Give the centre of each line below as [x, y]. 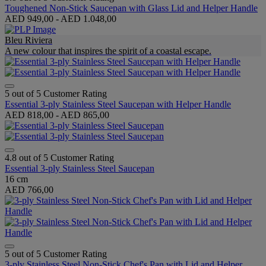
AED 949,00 [30, 18]
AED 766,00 [29, 189]
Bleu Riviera [28, 40]
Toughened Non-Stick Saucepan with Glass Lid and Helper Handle [131, 8]
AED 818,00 [30, 115]
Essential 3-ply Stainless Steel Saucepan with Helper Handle [118, 104]
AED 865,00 [85, 115]
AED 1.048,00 [88, 18]
